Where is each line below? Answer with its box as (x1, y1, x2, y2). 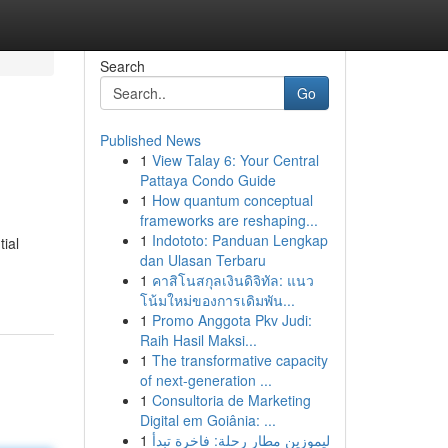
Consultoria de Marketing (151, 390, 311, 410)
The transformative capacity (151, 350, 328, 370)
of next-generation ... (139, 370, 272, 390)
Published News (99, 130, 201, 150)
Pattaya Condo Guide (139, 170, 276, 190)
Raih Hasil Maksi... (139, 330, 257, 350)
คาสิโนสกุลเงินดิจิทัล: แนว (151, 270, 314, 290)
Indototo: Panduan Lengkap (151, 230, 328, 250)
